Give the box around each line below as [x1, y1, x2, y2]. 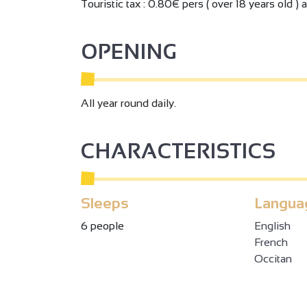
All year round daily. [81, 97, 176, 110]
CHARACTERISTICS [81, 140, 276, 163]
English [254, 220, 291, 232]
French [254, 236, 288, 249]
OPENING [81, 40, 177, 64]
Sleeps [81, 195, 129, 212]
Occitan [254, 253, 293, 265]
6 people [81, 220, 124, 232]
